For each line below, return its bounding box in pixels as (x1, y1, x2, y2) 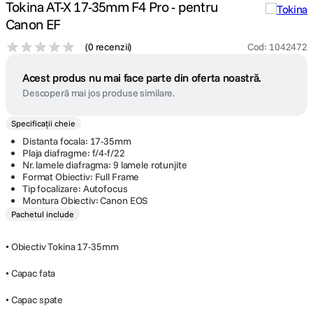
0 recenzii (87, 41, 129, 53)
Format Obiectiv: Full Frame (22, 170, 140, 183)
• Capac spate (6, 293, 64, 306)
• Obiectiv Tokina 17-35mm (6, 240, 119, 253)
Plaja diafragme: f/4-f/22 (22, 147, 125, 159)
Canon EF (6, 15, 61, 33)
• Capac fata (6, 267, 56, 279)
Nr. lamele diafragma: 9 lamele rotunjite (22, 159, 187, 171)
